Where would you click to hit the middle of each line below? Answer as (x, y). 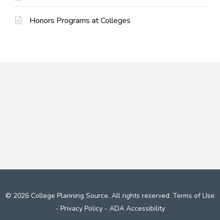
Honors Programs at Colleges (80, 21)
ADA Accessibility (137, 208)
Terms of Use (194, 196)
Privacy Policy (81, 208)
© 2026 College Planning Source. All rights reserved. (89, 196)
